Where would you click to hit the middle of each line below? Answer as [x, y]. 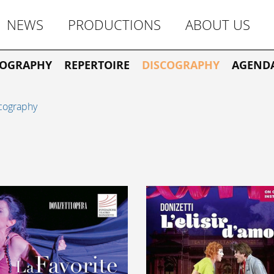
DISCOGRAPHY [180, 65]
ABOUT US [218, 25]
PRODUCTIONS [114, 25]
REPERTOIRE [97, 65]
